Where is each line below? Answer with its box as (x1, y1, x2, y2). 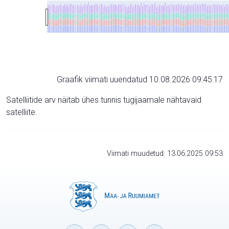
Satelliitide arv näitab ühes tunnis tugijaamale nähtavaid (6, 95, 201, 105)
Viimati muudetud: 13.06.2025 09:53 (107, 149, 223, 158)
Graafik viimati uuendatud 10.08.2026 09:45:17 (57, 74, 223, 84)
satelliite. (6, 107, 37, 117)
